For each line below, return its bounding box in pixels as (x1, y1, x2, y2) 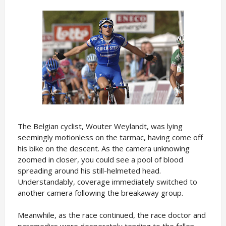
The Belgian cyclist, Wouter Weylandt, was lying (17, 121, 183, 131)
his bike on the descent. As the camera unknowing (17, 143, 190, 153)
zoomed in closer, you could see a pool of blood (17, 154, 183, 164)
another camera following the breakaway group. (17, 188, 183, 198)
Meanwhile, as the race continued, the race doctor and (17, 210, 206, 220)
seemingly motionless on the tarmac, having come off (17, 132, 203, 142)
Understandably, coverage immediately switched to (17, 177, 197, 187)
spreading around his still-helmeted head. (17, 165, 161, 176)
